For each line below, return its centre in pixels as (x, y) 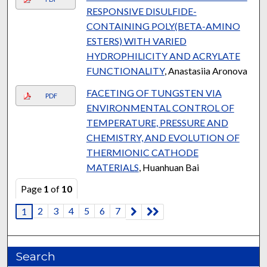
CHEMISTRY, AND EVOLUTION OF (163, 137)
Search (36, 257)
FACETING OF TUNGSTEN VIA (154, 92)
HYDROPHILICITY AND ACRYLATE (163, 55)
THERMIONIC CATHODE (142, 152)
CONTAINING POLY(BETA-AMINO (163, 26)
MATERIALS (112, 167)
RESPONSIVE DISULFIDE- (141, 11)
